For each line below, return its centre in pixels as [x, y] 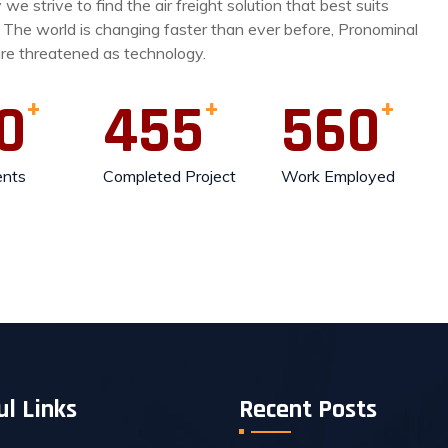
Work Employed [337, 176]
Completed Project [169, 176]
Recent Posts [308, 410]
